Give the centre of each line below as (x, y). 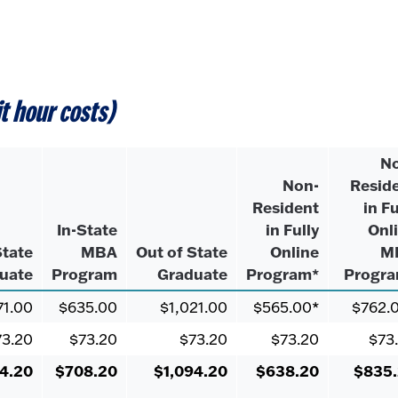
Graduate (192, 274)
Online (295, 252)
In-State (87, 230)
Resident (286, 207)
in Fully (292, 230)
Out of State (182, 252)
